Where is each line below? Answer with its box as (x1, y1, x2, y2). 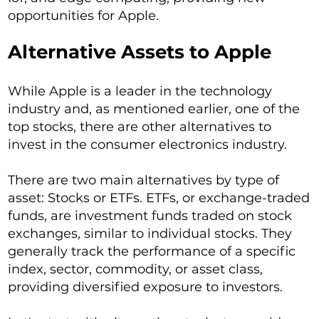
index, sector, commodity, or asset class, (8, 261, 263, 278)
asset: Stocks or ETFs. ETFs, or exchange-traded (8, 190, 310, 206)
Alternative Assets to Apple (8, 41, 272, 64)
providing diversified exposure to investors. (8, 279, 283, 296)
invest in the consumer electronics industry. (8, 137, 288, 153)
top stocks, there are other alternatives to (8, 119, 272, 135)
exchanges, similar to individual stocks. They (8, 226, 293, 242)
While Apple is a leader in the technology (8, 83, 273, 100)
